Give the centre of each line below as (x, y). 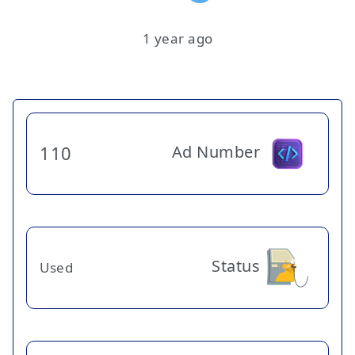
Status (236, 265)
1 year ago (177, 38)
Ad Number (216, 151)
